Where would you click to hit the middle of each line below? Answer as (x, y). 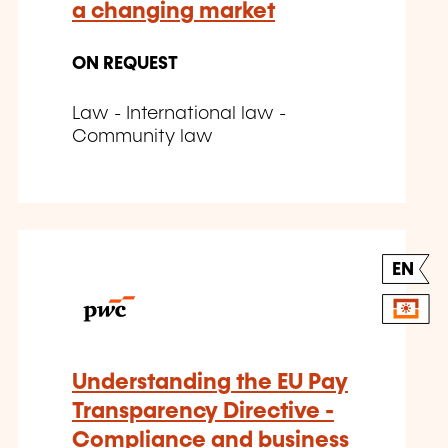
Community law (142, 137)
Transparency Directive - (203, 412)
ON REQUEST (125, 64)
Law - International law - (179, 114)
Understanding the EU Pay (210, 383)
